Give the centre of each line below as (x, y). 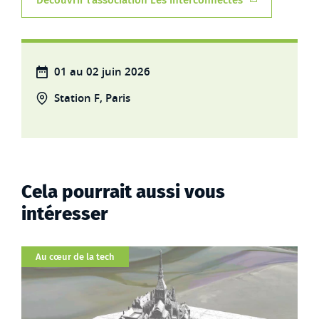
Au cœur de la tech (75, 257)
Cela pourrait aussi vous (123, 192)
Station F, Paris (92, 98)
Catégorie (45, 254)
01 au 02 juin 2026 (102, 72)
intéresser (65, 214)
